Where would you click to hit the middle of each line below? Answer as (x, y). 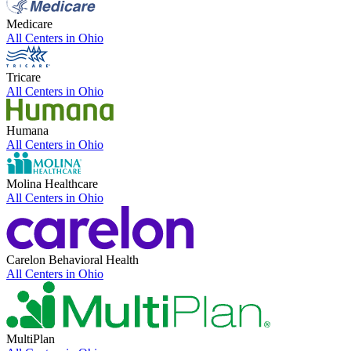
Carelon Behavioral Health (72, 259)
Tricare (24, 77)
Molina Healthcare (52, 183)
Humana (27, 130)
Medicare (29, 24)
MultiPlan (31, 338)
